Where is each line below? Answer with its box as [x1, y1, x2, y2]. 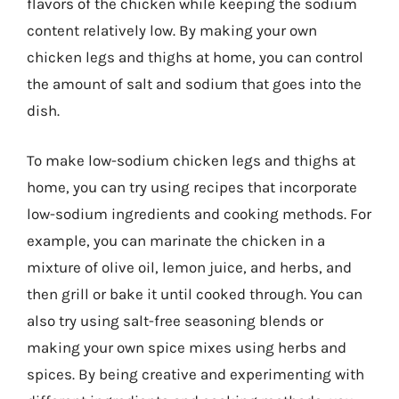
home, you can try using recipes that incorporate [27, 177, 357, 196]
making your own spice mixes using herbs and [27, 338, 346, 356]
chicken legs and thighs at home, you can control [27, 48, 363, 66]
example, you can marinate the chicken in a [27, 231, 325, 249]
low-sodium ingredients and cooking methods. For [27, 204, 371, 223]
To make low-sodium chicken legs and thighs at [27, 151, 355, 169]
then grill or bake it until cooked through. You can [27, 284, 362, 303]
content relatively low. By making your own [27, 21, 317, 39]
